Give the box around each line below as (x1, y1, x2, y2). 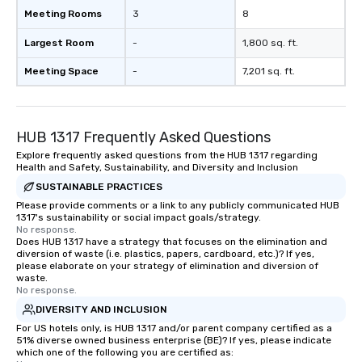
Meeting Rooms (24, 8, 102, 19)
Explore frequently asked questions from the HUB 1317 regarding (16, 149, 318, 161)
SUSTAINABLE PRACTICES (36, 180, 162, 192)
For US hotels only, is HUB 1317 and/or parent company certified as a (16, 322, 332, 334)
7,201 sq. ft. (242, 65, 295, 77)
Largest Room (24, 37, 94, 48)
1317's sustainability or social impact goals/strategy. (16, 212, 261, 223)
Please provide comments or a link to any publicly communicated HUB (16, 200, 339, 211)
